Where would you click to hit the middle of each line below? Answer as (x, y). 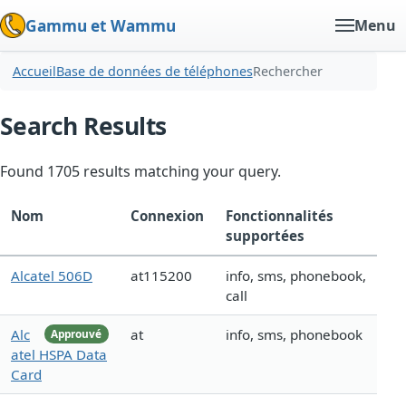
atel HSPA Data (59, 355)
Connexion (167, 216)
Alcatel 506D (52, 276)
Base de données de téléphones (154, 72)
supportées (265, 236)
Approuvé (77, 333)
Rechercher (287, 72)
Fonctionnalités (280, 216)
